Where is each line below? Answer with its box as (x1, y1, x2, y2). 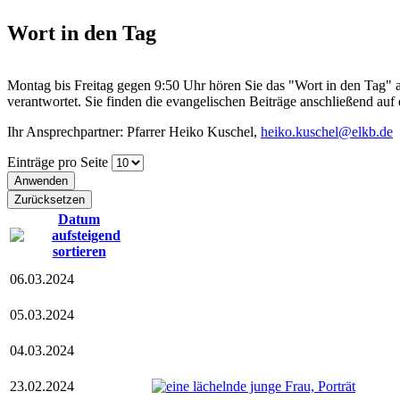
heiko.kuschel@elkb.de (261, 123, 393, 139)
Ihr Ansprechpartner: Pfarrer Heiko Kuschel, (7, 123, 261, 139)
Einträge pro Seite (7, 154, 112, 170)
